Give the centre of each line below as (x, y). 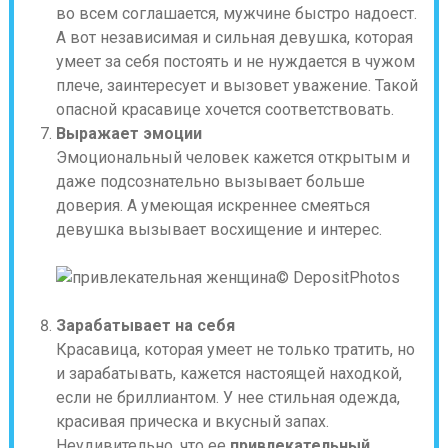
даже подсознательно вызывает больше (210, 181)
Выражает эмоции (128, 133)
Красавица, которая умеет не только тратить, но (235, 349)
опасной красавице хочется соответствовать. (224, 109)
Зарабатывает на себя (145, 325)
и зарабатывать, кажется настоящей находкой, (228, 373)
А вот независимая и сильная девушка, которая (234, 37)
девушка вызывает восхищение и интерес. (218, 229)
